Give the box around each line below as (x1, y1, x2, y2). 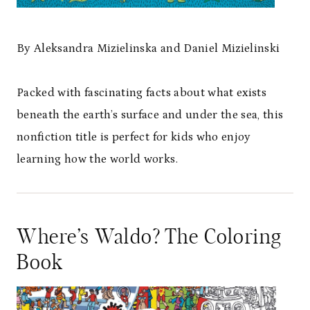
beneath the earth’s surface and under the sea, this (17, 107, 284, 122)
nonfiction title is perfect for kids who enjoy (17, 129, 251, 144)
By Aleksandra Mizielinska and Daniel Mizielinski (17, 41, 280, 55)
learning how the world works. (17, 152, 178, 166)
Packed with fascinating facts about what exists (17, 85, 266, 100)
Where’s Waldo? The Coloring (17, 226, 282, 248)
